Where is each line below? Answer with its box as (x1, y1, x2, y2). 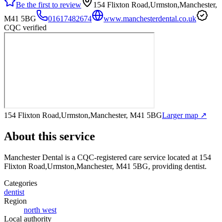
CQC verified (4, 23, 47, 32)
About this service (4, 129, 95, 143)
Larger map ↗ (162, 111, 207, 119)
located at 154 (166, 153, 211, 162)
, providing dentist (148, 162, 205, 170)
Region (4, 196, 27, 205)
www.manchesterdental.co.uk (104, 14, 196, 23)
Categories (4, 178, 37, 187)
